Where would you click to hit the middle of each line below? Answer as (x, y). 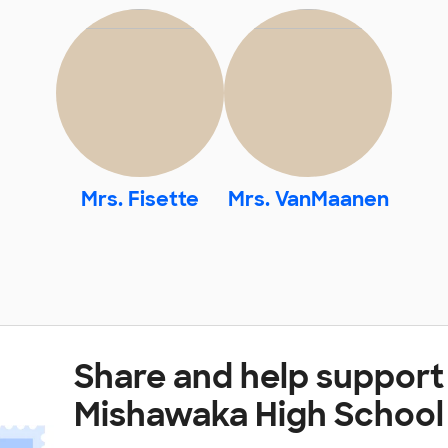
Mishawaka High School (259, 414)
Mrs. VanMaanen (308, 198)
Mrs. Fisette (140, 198)
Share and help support (259, 376)
